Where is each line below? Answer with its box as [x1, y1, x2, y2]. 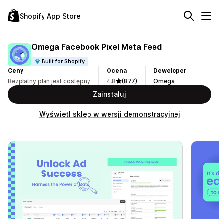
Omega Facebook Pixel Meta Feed [31, 42, 162, 52]
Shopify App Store [20, 11, 81, 20]
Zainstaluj [93, 90, 126, 98]
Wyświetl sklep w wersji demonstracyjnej [39, 110, 180, 118]
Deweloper [153, 67, 187, 74]
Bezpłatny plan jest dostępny [8, 77, 90, 85]
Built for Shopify [42, 57, 85, 65]
